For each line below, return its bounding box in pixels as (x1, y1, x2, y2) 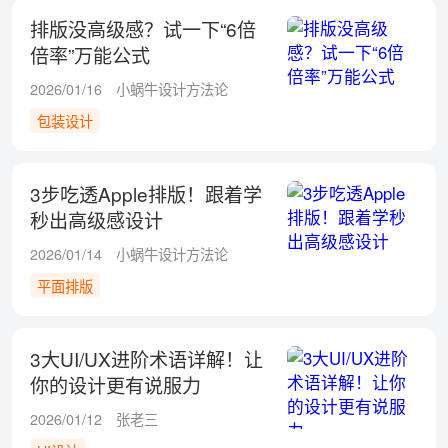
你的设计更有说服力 (29, 370, 201, 398)
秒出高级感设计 (29, 205, 163, 233)
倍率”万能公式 (29, 41, 150, 69)
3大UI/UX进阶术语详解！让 (29, 344, 263, 372)
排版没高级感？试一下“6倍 (29, 15, 256, 43)
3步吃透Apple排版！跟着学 (29, 179, 262, 207)
